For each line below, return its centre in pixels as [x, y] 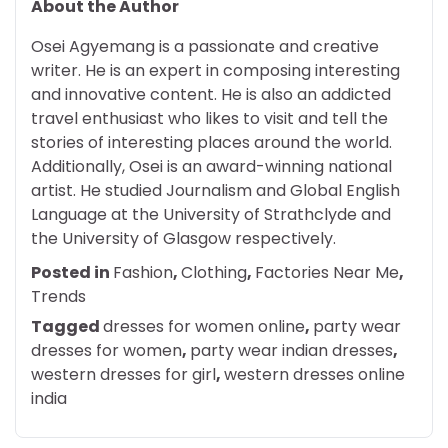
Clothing [214, 272]
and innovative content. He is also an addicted [211, 94]
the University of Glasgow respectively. [183, 238]
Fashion [143, 272]
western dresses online [314, 374]
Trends [58, 296]
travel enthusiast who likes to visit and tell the [209, 118]
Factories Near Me [327, 272]
